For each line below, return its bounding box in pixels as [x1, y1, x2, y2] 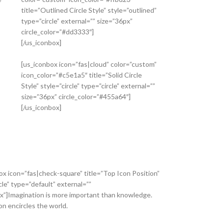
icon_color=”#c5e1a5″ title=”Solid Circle [21, 71, 142, 79]
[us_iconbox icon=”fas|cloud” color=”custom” [21, 60, 157, 68]
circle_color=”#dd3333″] [21, 27, 94, 36]
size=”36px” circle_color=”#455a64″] [21, 92, 131, 101]
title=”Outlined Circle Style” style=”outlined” [21, 6, 157, 14]
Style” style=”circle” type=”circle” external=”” [21, 82, 155, 90]
